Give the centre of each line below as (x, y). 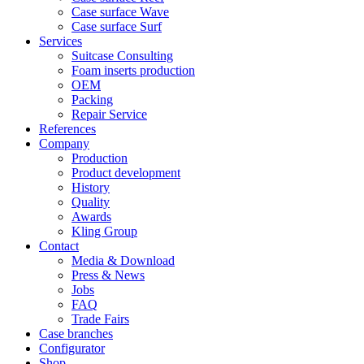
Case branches (76, 334)
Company (64, 143)
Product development (126, 173)
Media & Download (123, 260)
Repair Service (109, 114)
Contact (59, 246)
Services (61, 41)
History (91, 187)
